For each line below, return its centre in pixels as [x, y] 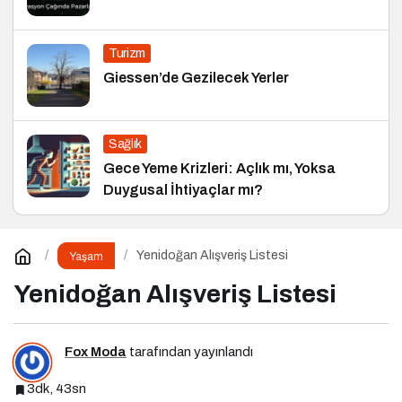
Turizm [127, 53]
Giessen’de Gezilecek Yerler [197, 77]
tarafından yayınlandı [190, 352]
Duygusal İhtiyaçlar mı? [183, 189]
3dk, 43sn [57, 389]
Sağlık [125, 144]
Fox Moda [96, 352]
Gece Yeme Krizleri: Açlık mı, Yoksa [219, 168]
